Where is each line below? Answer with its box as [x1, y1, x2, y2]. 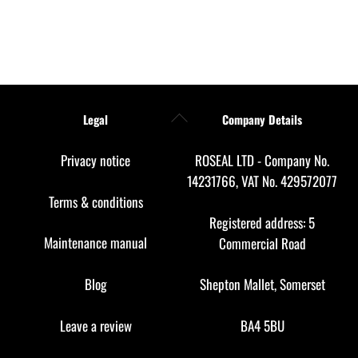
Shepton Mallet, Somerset [199, 274, 325, 295]
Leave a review [59, 315, 132, 336]
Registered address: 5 [209, 212, 315, 233]
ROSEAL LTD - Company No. [195, 150, 329, 171]
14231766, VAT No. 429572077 [187, 171, 337, 192]
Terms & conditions [48, 191, 143, 212]
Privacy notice [61, 150, 131, 171]
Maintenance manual [44, 233, 148, 253]
